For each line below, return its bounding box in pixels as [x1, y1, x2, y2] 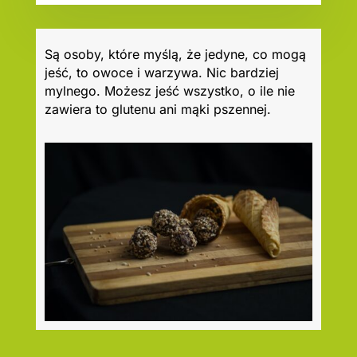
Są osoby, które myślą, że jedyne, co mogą [44, 45, 306, 62]
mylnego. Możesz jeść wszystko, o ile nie [44, 82, 295, 99]
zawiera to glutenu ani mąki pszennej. [44, 100, 271, 117]
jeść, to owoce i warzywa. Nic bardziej [44, 64, 279, 80]
